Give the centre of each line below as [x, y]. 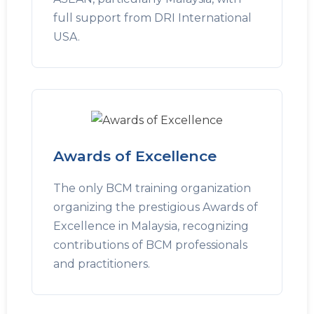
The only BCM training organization [152, 188]
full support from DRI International [152, 18]
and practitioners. [102, 264]
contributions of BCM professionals [150, 245]
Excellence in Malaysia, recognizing [151, 226]
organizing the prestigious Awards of [156, 207]
